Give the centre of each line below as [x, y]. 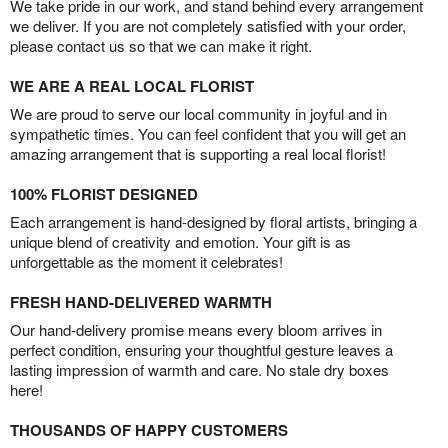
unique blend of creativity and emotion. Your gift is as [180, 242]
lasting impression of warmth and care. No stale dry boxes [199, 370]
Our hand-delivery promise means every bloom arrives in [196, 330]
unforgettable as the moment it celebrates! [146, 262]
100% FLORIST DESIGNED [104, 194]
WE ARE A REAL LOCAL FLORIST [132, 86]
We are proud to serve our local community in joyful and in [198, 114]
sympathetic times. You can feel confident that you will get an [208, 134]
